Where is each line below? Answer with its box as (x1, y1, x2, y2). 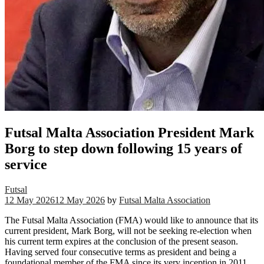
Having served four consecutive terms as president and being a (5, 246, 236, 257)
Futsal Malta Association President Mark (5, 124, 254, 140)
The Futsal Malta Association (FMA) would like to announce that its (5, 214, 258, 225)
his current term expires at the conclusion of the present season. (5, 236, 238, 246)
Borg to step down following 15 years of (5, 140, 242, 156)
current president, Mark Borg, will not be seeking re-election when (5, 225, 252, 236)
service (5, 156, 47, 172)
